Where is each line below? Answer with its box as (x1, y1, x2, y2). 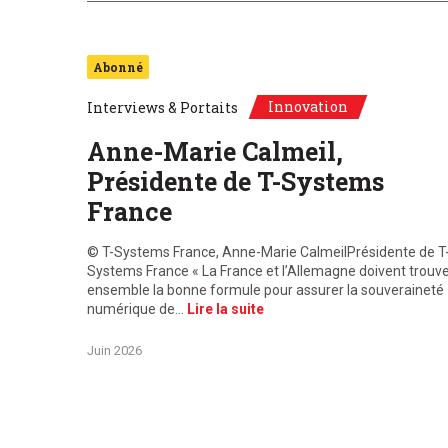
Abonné (93, 59, 143, 75)
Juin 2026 (87, 343, 142, 358)
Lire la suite (187, 301, 264, 317)
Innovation (268, 97, 348, 116)
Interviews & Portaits (87, 98, 238, 117)
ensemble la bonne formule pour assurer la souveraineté (87, 282, 444, 298)
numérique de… (87, 301, 187, 317)
